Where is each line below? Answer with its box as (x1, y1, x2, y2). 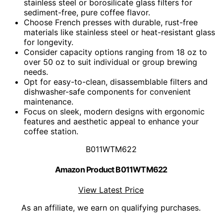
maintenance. (24, 96, 73, 107)
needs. (24, 66, 48, 77)
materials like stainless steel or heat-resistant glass (24, 27, 215, 37)
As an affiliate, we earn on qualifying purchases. (21, 203, 201, 213)
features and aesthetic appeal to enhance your (24, 116, 199, 126)
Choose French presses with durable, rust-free (24, 17, 198, 27)
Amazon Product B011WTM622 (55, 165, 167, 175)
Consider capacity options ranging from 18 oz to (24, 47, 207, 57)
